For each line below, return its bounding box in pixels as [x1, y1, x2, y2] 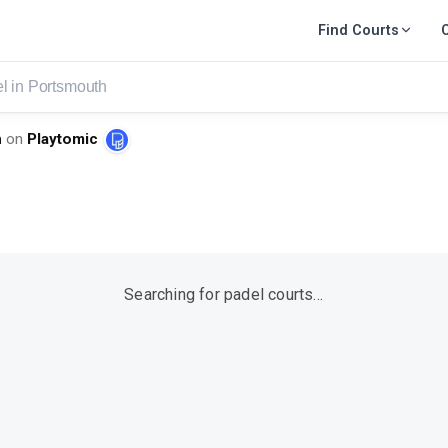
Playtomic [27, 130, 98, 149]
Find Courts [318, 21, 400, 39]
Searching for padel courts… [124, 285, 324, 304]
